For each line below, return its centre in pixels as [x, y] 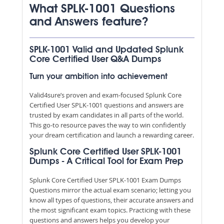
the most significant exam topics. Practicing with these [110, 210]
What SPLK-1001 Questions [102, 9]
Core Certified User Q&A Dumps [95, 59]
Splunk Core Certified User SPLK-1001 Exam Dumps [105, 180]
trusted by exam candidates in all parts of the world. [106, 115]
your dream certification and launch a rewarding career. [112, 135]
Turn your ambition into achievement [98, 77]
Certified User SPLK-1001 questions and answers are [106, 105]
